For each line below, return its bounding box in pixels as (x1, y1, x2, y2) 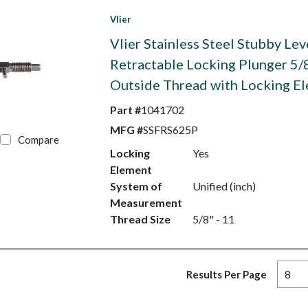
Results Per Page (186, 268, 267, 280)
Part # (109, 103, 141, 116)
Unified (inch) (192, 179, 256, 192)
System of (109, 179, 162, 192)
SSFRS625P (142, 123, 198, 136)
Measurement (109, 196, 182, 209)
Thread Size (109, 212, 170, 225)
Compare (18, 133, 60, 146)
